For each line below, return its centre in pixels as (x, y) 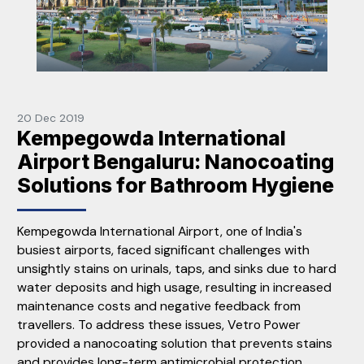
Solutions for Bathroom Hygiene (175, 186)
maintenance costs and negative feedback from (159, 306)
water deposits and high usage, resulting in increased (174, 288)
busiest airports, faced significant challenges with (163, 250)
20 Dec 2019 (51, 118)
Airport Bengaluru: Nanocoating (175, 162)
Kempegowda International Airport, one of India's (160, 232)
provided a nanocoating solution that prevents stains (175, 344)
